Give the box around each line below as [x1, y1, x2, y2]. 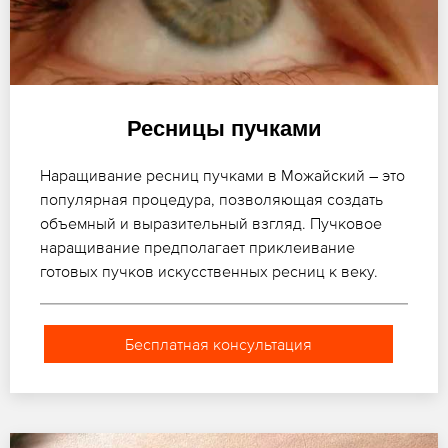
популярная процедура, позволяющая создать [40, 190, 383, 209]
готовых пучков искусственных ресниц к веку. [40, 262, 378, 281]
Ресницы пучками [126, 116, 322, 142]
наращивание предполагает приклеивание [40, 238, 355, 257]
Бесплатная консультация [124, 335, 312, 354]
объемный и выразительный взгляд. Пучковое [40, 214, 382, 233]
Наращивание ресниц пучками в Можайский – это [40, 166, 405, 185]
